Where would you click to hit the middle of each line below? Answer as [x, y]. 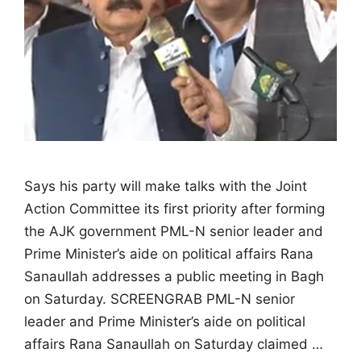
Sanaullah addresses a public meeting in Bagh [174, 276]
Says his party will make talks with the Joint [166, 186]
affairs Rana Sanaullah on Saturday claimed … [174, 344]
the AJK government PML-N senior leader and [174, 231]
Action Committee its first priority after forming [174, 208]
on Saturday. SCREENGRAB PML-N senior [160, 299]
